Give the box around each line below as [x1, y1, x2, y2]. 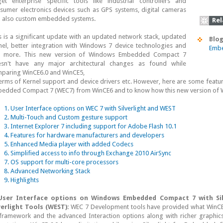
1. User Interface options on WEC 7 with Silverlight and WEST [4, 105, 176, 112]
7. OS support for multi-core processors [4, 158, 118, 166]
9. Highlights [4, 176, 39, 184]
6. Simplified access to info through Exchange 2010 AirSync [4, 149, 171, 157]
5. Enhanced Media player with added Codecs [4, 140, 133, 148]
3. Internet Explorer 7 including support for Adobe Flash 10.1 [4, 122, 177, 130]
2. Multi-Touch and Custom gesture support [4, 113, 127, 121]
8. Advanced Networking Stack [4, 167, 90, 175]
